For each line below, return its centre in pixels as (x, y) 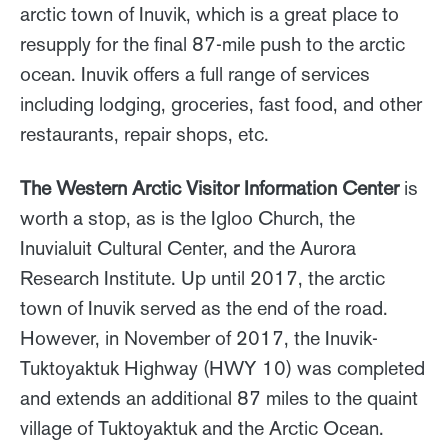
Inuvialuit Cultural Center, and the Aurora (188, 248)
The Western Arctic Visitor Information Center (209, 188)
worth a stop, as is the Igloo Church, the (187, 218)
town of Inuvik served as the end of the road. (204, 308)
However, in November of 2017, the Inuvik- (199, 338)
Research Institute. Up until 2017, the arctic (202, 278)
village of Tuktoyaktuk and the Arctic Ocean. (202, 428)
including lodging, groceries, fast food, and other (221, 104)
